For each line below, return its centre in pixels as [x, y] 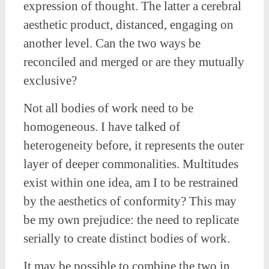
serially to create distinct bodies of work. [128, 239]
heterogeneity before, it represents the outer [133, 146]
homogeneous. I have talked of [101, 127]
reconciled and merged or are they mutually [134, 62]
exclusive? [51, 81]
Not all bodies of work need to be [108, 108]
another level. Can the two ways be [112, 44]
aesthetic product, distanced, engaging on [128, 25]
